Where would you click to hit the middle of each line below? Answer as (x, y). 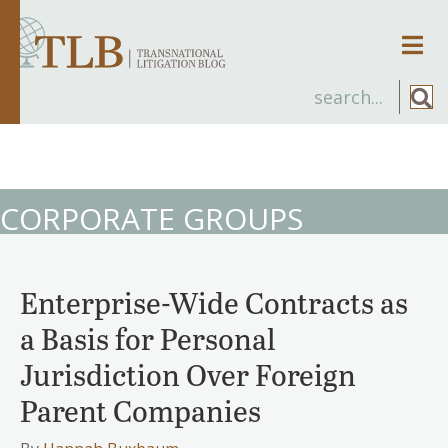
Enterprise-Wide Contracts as (214, 301)
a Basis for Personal (148, 337)
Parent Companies (140, 409)
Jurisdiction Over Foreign (188, 373)
